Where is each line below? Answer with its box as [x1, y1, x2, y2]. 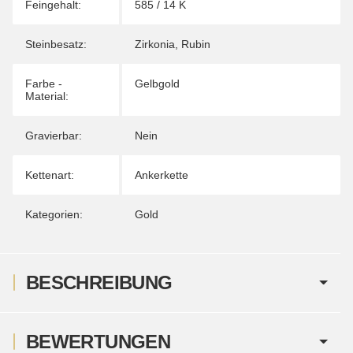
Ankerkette [135, 168, 188, 181]
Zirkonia [135, 37, 175, 50]
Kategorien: [25, 207, 83, 221]
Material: [25, 89, 69, 102]
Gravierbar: [25, 128, 82, 142]
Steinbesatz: [25, 37, 87, 50]
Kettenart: [25, 168, 74, 181]
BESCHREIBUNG [26, 271, 173, 293]
